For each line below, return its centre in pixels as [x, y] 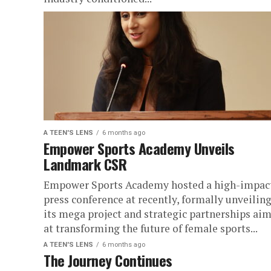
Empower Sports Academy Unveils [139, 148]
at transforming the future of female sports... [151, 228]
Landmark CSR [85, 164]
